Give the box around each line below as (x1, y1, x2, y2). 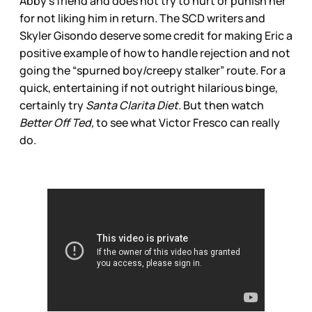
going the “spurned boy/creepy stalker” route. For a (19, 63, 286, 79)
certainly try (19, 97, 86, 114)
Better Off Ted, (19, 115, 94, 131)
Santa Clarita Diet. (86, 97, 181, 114)
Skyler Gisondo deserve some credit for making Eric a (19, 28, 292, 44)
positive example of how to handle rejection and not (19, 45, 290, 61)
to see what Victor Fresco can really (94, 115, 280, 131)
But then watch (181, 97, 264, 114)
